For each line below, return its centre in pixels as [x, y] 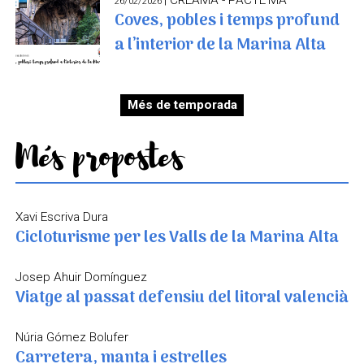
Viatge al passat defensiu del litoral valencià [182, 299]
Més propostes [99, 157]
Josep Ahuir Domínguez [81, 277]
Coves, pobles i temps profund [227, 21]
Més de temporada [182, 105]
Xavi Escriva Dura [61, 217]
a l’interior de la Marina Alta [221, 45]
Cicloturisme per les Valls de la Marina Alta [177, 238]
